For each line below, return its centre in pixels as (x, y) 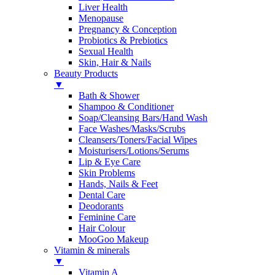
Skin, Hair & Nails (115, 62)
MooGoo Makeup (114, 239)
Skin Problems (107, 172)
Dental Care (102, 195)
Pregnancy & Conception (128, 29)
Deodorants (101, 206)
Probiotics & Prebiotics (123, 40)
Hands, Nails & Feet (118, 184)
